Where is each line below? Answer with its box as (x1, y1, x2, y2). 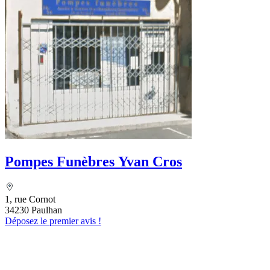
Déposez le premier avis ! (5, 216, 101, 227)
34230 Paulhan (5, 205, 62, 216)
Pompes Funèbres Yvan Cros (5, 154, 182, 170)
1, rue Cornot (5, 194, 55, 205)
